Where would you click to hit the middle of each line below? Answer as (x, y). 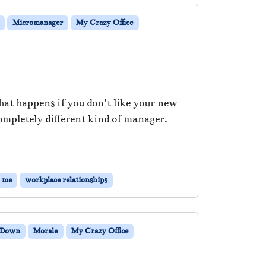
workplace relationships (66, 180)
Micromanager (37, 22)
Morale (46, 231)
